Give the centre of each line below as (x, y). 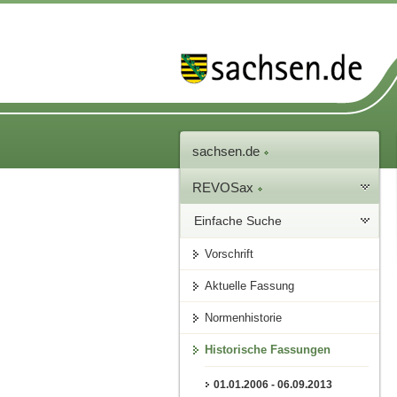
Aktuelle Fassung (250, 286)
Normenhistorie (244, 318)
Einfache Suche (238, 221)
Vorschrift (230, 254)
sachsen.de (228, 152)
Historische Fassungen (268, 350)
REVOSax (225, 188)
